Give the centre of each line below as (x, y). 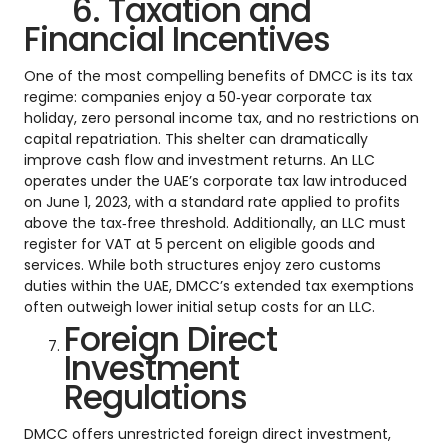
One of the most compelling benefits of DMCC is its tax (218, 75)
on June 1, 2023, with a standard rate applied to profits (212, 201)
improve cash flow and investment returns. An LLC (199, 159)
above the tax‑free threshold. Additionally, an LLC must (215, 222)
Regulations (155, 397)
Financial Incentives (177, 39)
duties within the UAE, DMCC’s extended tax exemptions (219, 285)
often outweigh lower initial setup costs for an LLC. (199, 306)
